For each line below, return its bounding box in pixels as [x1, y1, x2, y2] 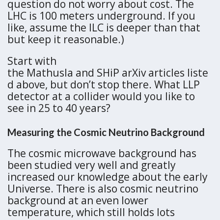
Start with [7, 54, 56, 68]
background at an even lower [7, 193, 148, 208]
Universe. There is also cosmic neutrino [7, 182, 198, 196]
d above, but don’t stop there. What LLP [7, 78, 200, 92]
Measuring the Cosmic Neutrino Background [7, 126, 205, 138]
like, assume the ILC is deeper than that [7, 21, 200, 35]
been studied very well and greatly [7, 158, 176, 172]
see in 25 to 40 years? [7, 101, 113, 115]
